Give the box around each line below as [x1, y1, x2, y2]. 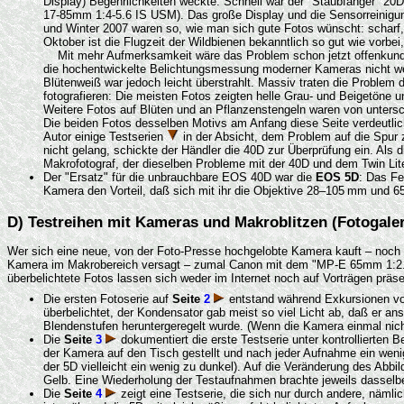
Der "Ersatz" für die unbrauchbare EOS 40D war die [43, 170, 316, 185]
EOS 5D [316, 170, 359, 185]
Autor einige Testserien [43, 130, 167, 144]
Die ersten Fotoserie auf [43, 291, 172, 306]
